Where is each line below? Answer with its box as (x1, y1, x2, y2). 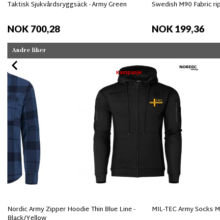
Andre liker (12, 46, 46, 55)
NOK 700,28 (7, 23, 60, 35)
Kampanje (115, 68, 142, 78)
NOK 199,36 (151, 23, 204, 35)
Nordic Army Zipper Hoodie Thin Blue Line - (7, 203, 135, 216)
